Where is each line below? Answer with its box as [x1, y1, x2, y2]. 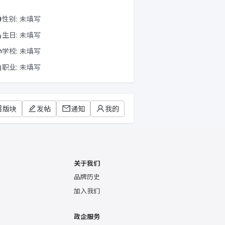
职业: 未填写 [2, 62, 41, 72]
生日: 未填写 [2, 30, 41, 40]
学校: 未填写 [2, 46, 41, 56]
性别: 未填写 [2, 14, 41, 24]
